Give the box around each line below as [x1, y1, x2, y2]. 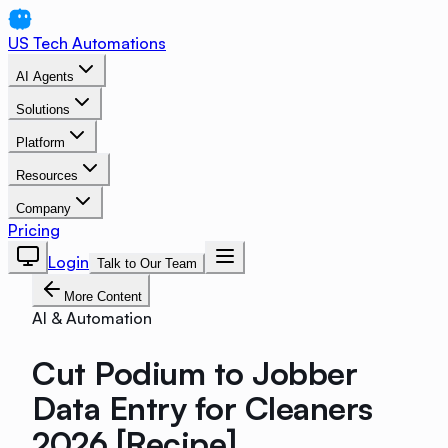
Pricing [8, 220, 60, 240]
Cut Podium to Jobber [32, 352, 358, 393]
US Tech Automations [8, 33, 166, 53]
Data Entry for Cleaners [32, 387, 373, 428]
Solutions [16, 102, 70, 117]
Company [16, 201, 71, 216]
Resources [16, 168, 78, 183]
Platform [16, 135, 65, 150]
